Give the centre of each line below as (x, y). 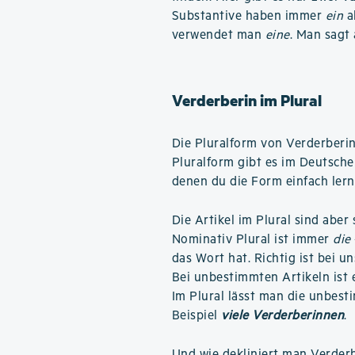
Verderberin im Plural (246, 100)
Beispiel (197, 316)
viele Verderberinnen (283, 316)
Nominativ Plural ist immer (252, 240)
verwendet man (218, 35)
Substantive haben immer (248, 16)
